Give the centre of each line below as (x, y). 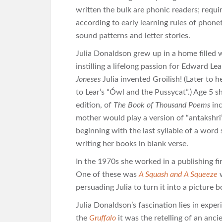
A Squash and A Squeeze (178, 174)
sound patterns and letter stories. (133, 36)
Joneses (89, 79)
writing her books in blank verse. (135, 144)
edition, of (95, 105)
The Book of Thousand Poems (162, 105)
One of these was (107, 174)
